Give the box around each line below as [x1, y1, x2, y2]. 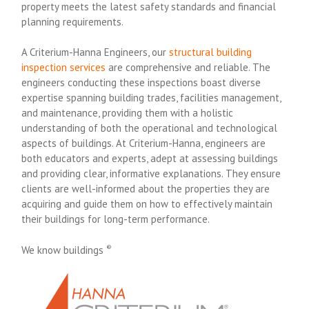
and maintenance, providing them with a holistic [21, 106, 234, 119]
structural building [169, 46, 252, 59]
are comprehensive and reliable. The [106, 61, 271, 74]
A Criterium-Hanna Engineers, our [21, 46, 167, 59]
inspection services [21, 61, 106, 74]
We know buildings [21, 243, 104, 257]
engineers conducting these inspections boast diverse [21, 76, 261, 89]
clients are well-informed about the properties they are [21, 182, 270, 195]
